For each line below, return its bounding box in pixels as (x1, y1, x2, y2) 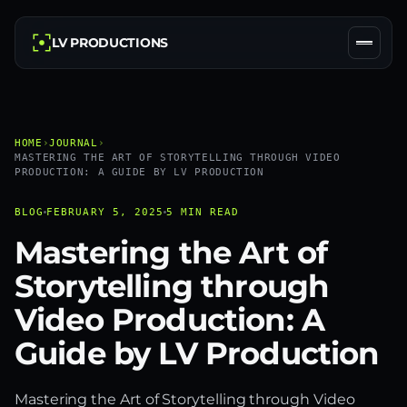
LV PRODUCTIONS (52, 34, 169, 51)
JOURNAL (49, 137, 98, 148)
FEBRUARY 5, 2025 (46, 206, 164, 217)
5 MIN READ (166, 206, 240, 217)
